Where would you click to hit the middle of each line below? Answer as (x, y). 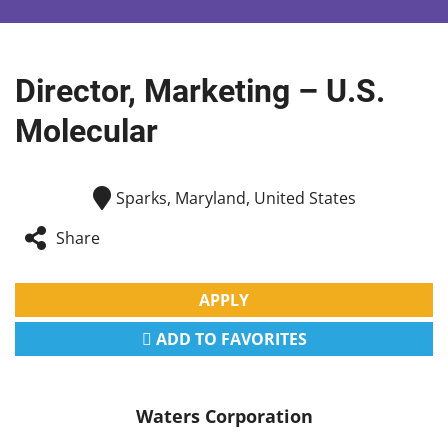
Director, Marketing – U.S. (200, 91)
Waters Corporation (224, 416)
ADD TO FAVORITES (229, 339)
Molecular (86, 131)
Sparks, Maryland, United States (235, 197)
